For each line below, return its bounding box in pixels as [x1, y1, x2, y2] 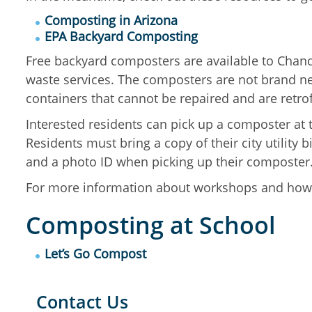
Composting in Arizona [45, 12, 178, 29]
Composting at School [26, 209, 275, 241]
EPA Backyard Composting [45, 28, 198, 45]
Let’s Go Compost [45, 245, 146, 262]
